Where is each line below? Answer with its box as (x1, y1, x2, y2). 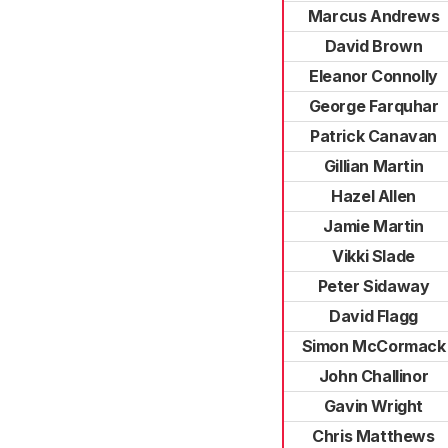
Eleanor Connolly (309, 66, 438, 86)
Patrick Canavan (310, 126, 437, 146)
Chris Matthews (312, 426, 435, 446)
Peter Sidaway (317, 276, 430, 296)
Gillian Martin (323, 156, 424, 176)
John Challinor (318, 366, 429, 386)
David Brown (324, 36, 423, 56)
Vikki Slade (332, 246, 415, 266)
